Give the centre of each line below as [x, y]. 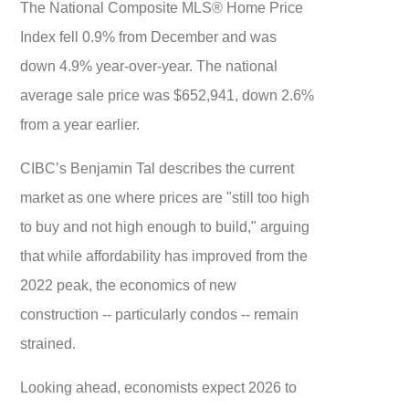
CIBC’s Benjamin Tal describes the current [157, 168]
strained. [48, 343]
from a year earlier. [80, 124]
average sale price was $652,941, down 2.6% [168, 94]
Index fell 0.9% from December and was [149, 36]
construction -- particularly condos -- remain [160, 314]
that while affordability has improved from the [164, 255]
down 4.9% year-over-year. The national [149, 65]
